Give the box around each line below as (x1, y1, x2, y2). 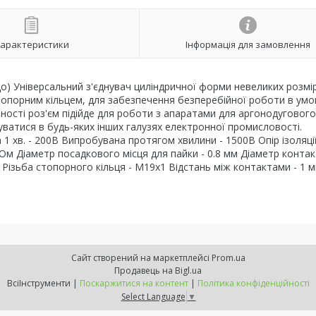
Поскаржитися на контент (79, 277, 188, 289)
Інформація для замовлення (185, 37, 310, 51)
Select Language (121, 290, 186, 303)
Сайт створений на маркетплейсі (71, 252, 212, 264)
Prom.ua (211, 252, 245, 264)
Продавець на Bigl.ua (114, 265, 202, 276)
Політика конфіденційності (197, 277, 310, 289)
